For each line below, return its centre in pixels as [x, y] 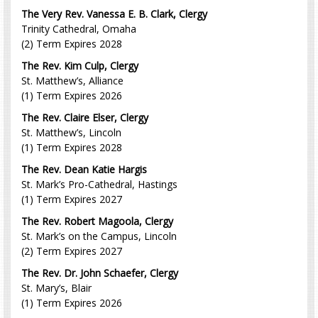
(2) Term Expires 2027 [72, 251]
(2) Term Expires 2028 [72, 43]
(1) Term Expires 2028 [72, 147]
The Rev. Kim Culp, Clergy [80, 65]
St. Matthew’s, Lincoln [71, 132]
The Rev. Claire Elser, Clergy [85, 117]
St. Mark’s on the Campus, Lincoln [99, 236]
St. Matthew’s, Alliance [72, 80]
